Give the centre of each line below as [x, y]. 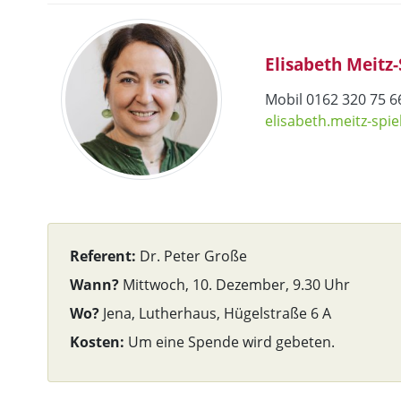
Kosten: [97, 342]
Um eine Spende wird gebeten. [230, 342]
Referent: [105, 256]
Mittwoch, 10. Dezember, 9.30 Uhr [235, 285]
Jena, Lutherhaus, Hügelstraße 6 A [215, 313]
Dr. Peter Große [193, 256]
